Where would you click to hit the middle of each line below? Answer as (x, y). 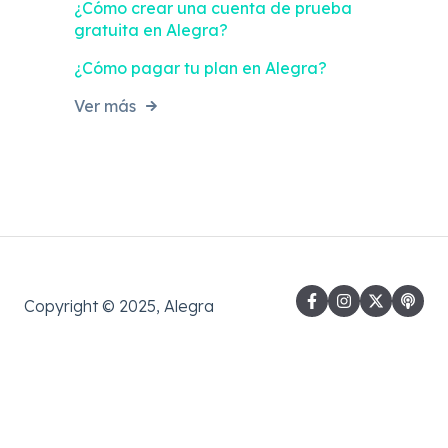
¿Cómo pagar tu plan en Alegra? (200, 68)
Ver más (105, 106)
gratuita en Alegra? (151, 30)
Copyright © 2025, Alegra (119, 306)
